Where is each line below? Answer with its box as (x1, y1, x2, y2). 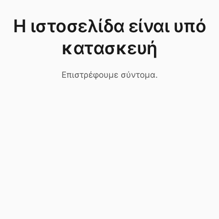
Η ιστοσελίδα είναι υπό (13, 15, 206, 37)
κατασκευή (62, 37, 157, 59)
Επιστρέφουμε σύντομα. (61, 70, 158, 80)
